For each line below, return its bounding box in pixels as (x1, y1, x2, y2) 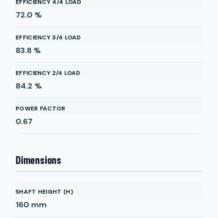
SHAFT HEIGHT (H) (16, 188, 73, 196)
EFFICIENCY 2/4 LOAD (16, 69, 81, 77)
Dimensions (16, 153, 61, 166)
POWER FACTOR (16, 105, 66, 112)
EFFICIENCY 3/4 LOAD (16, 34, 81, 41)
